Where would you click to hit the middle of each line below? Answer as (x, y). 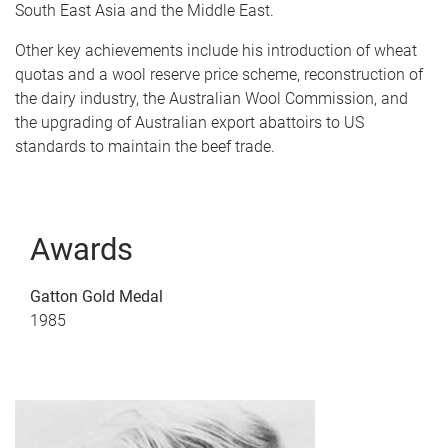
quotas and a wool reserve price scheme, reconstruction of (219, 74)
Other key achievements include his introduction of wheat (216, 50)
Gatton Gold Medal (96, 296)
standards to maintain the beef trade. (145, 146)
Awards (81, 249)
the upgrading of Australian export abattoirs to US (189, 122)
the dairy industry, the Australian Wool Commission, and (211, 98)
